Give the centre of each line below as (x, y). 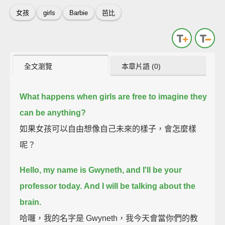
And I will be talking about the (140, 186)
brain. (31, 202)
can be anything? (53, 113)
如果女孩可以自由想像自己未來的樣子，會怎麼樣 (108, 129)
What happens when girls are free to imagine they (114, 96)
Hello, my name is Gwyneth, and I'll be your (101, 170)
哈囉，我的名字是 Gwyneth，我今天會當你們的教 (109, 218)
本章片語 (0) (141, 66)
